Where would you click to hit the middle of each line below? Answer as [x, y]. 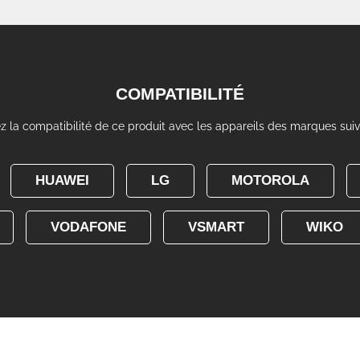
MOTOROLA [270, 180]
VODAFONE [88, 227]
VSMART [216, 227]
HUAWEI [62, 180]
